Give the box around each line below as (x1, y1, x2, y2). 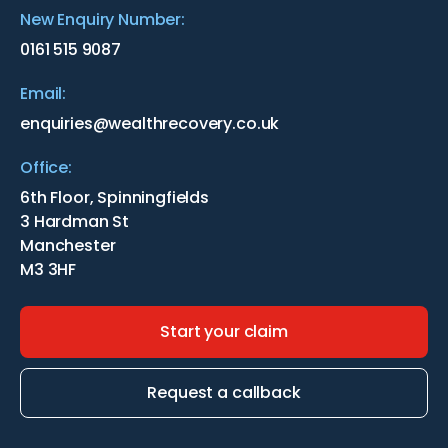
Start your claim (160, 319, 288, 343)
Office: (20, 155, 72, 179)
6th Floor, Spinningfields (20, 185, 209, 209)
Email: (20, 81, 67, 105)
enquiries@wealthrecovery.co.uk (20, 111, 280, 135)
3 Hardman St (20, 209, 130, 233)
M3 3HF (20, 257, 77, 281)
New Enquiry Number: (20, 7, 185, 31)
